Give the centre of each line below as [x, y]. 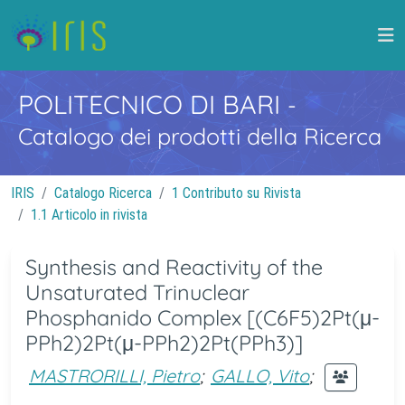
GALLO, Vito [260, 375]
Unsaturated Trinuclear [137, 292]
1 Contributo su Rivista [236, 193]
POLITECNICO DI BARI [153, 104]
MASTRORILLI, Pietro [114, 375]
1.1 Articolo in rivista [89, 215]
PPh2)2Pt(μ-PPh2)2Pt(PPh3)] [164, 343]
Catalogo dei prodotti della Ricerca [200, 136]
